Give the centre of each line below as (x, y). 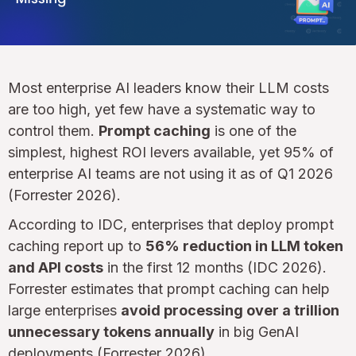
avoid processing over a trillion (230, 310)
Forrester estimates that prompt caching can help (169, 288)
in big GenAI (257, 331)
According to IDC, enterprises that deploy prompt (171, 224)
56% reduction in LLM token (244, 246)
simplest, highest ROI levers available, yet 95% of (171, 152)
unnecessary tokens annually (111, 331)
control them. (53, 130)
